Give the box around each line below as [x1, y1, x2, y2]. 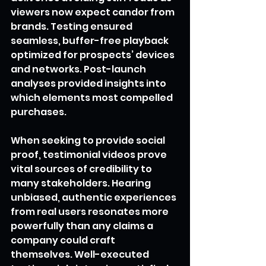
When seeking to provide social [11, 134, 167, 148]
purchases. [11, 105, 66, 119]
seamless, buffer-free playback [11, 34, 170, 48]
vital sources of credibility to [11, 162, 154, 176]
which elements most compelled [11, 91, 175, 105]
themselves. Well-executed [11, 248, 151, 262]
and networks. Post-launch [11, 62, 148, 77]
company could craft [11, 233, 117, 248]
